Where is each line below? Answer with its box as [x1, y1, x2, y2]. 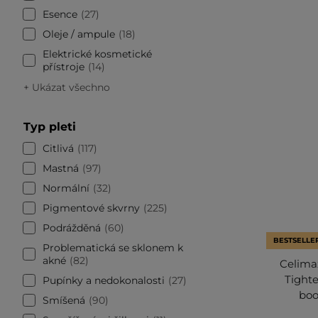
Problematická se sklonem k [43, 241, 183, 254]
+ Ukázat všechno [23, 80, 110, 94]
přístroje [43, 60, 84, 73]
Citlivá [43, 141, 74, 155]
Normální [43, 181, 89, 194]
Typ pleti [23, 119, 76, 133]
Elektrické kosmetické [43, 47, 152, 60]
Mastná [43, 161, 79, 175]
